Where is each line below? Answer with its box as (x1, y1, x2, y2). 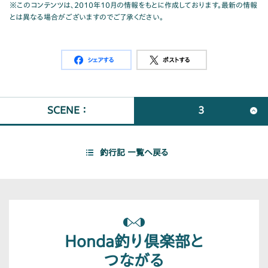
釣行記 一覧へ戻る (99, 148, 169, 157)
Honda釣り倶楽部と (64, 233, 204, 249)
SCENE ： (47, 105, 87, 115)
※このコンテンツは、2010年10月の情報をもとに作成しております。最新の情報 (10, 1, 257, 9)
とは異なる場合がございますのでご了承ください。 (10, 13, 163, 21)
